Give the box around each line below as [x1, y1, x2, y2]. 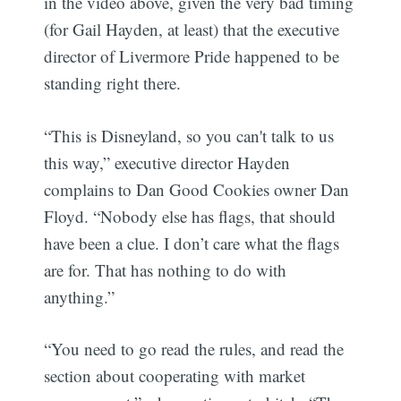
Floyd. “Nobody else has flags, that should [44, 204, 337, 227]
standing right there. [44, 72, 182, 95]
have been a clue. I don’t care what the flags [44, 231, 340, 254]
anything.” [44, 285, 115, 308]
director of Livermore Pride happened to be [44, 45, 340, 68]
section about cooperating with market [44, 364, 306, 388]
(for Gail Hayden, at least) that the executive [44, 18, 340, 41]
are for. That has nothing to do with [44, 258, 287, 281]
